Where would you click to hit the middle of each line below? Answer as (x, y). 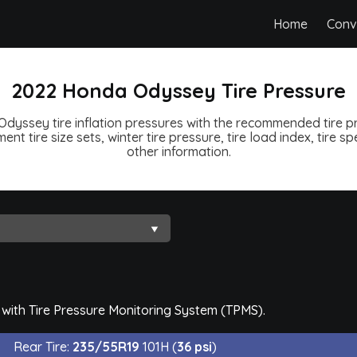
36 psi (194, 346)
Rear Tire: (43, 346)
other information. (178, 151)
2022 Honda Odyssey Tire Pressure (178, 90)
